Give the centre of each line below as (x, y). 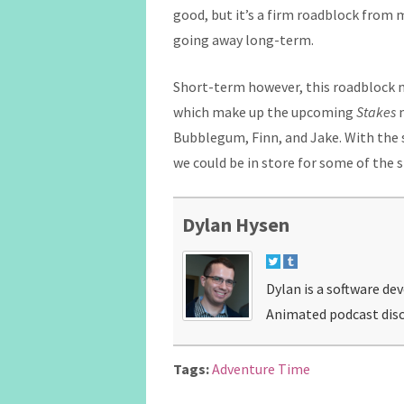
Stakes (376, 112)
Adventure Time (261, 369)
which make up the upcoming (265, 112)
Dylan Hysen (236, 225)
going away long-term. (243, 40)
